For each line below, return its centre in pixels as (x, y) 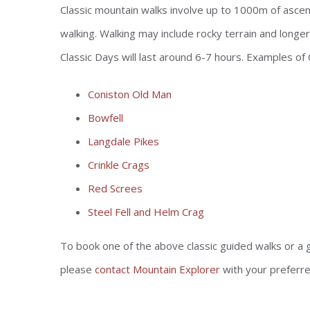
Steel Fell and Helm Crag (146, 212)
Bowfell (106, 118)
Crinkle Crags (119, 165)
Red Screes (115, 188)
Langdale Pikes (124, 141)
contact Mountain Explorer (157, 269)
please (77, 269)
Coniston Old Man (130, 94)
